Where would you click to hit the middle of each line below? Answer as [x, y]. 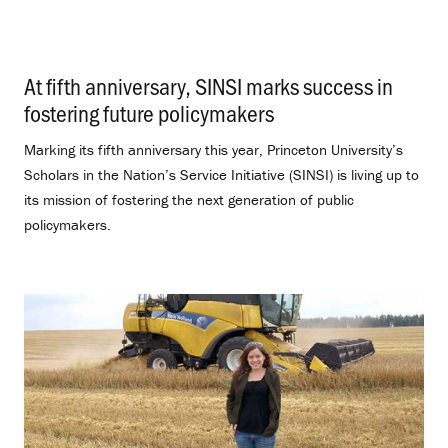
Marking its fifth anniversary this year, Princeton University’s [213, 149]
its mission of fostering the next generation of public [189, 199]
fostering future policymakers [149, 112]
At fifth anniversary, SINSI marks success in [208, 85]
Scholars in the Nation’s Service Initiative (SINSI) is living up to [221, 174]
